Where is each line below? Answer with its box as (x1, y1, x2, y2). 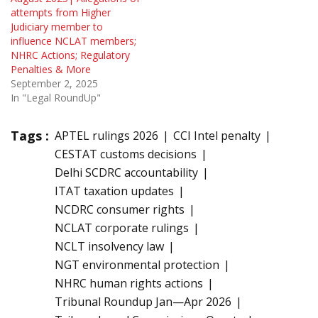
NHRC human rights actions (55, 275, 203, 291)
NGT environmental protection (55, 256, 219, 273)
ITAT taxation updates (55, 182, 174, 199)
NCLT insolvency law (55, 238, 164, 254)
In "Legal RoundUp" (11, 90, 101, 104)
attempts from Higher (11, 5, 111, 19)
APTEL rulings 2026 (55, 127, 158, 143)
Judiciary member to (11, 19, 103, 33)
